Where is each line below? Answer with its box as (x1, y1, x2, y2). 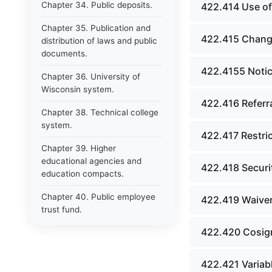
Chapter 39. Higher (41, 143, 116, 153)
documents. (41, 49, 87, 58)
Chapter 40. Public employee (41, 192, 155, 202)
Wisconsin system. (41, 84, 114, 94)
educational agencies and (41, 156, 141, 166)
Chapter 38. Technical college (41, 107, 158, 117)
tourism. (41, 240, 73, 250)
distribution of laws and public (41, 36, 157, 46)
